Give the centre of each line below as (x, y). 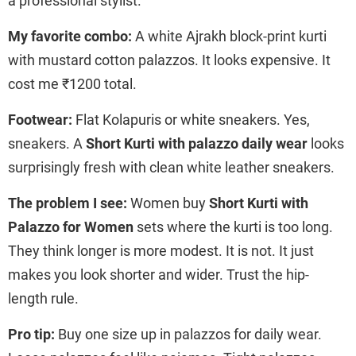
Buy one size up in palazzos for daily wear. (188, 334)
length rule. (43, 298)
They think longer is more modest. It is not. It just (161, 250)
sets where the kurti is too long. (233, 226)
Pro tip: (31, 334)
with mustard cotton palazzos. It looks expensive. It (169, 60)
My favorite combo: (70, 36)
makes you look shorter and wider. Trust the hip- (159, 274)
